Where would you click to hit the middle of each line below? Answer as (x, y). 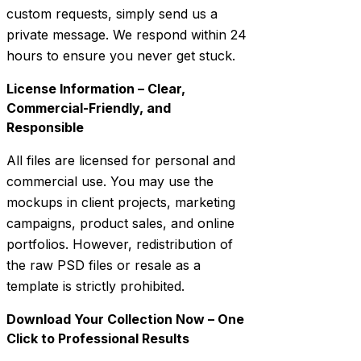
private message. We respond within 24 (127, 35)
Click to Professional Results (98, 339)
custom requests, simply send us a (112, 14)
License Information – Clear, (96, 89)
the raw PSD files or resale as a (104, 266)
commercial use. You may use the (110, 182)
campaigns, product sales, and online (120, 224)
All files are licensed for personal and (121, 161)
